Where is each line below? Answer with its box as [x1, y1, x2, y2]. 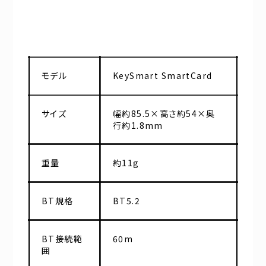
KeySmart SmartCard [113, 69, 213, 81]
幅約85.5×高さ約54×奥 [113, 107, 216, 119]
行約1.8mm [113, 119, 163, 131]
